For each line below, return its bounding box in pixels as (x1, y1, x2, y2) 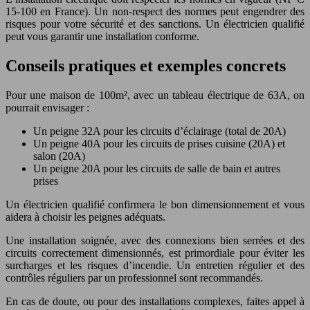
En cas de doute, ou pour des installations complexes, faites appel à (6, 295, 304, 307)
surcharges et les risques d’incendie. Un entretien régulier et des (6, 259, 304, 271)
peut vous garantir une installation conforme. (6, 30, 199, 42)
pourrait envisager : (6, 101, 89, 113)
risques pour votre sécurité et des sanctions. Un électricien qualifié (6, 17, 304, 30)
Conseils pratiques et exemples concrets (6, 56, 286, 75)
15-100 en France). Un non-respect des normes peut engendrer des (6, 5, 304, 17)
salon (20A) (33, 149, 85, 162)
